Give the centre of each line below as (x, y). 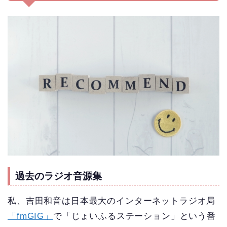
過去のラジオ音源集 (59, 176)
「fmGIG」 (30, 216)
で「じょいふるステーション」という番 (135, 216)
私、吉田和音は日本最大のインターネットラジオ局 (112, 201)
